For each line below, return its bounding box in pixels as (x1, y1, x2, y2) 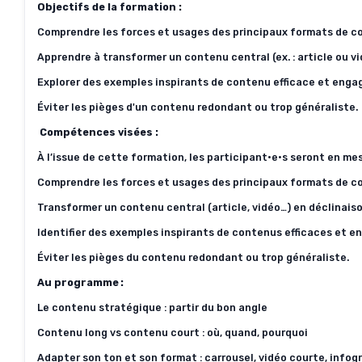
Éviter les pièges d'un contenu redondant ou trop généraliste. (37, 101, 358, 114)
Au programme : (37, 276, 126, 289)
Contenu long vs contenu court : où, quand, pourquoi (37, 326, 308, 339)
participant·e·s (207, 151, 288, 164)
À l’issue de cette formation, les (37, 151, 207, 164)
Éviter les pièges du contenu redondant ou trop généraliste (37, 251, 347, 264)
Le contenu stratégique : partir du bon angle (37, 301, 267, 314)
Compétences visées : (40, 126, 158, 139)
